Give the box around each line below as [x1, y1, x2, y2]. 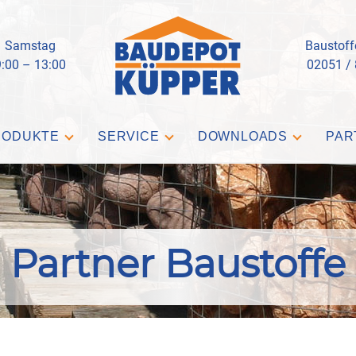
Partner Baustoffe [10, 241, 346, 287]
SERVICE [98, 130, 160, 143]
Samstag [5, 38, 56, 53]
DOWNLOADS [197, 130, 288, 143]
